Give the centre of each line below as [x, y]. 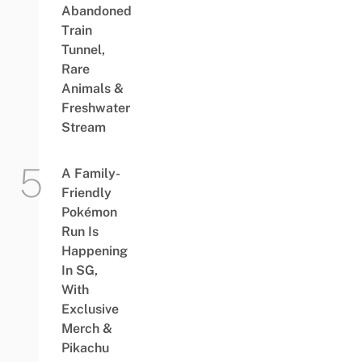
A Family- [90, 174]
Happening [94, 251]
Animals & [92, 89]
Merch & [86, 329]
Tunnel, [83, 50]
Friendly [86, 193]
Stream [83, 128]
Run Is [80, 232]
